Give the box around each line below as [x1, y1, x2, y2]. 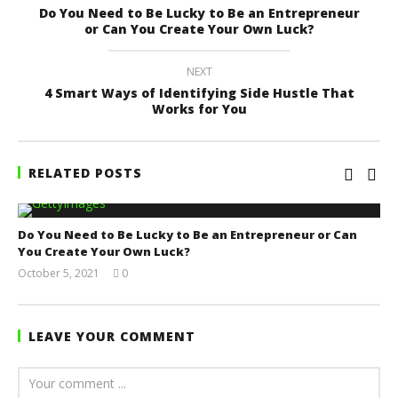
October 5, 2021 [18, 265, 99, 281]
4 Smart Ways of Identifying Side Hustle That [44, 84, 354, 101]
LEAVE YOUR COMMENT [28, 327, 195, 345]
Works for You [151, 99, 247, 117]
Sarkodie [109, 292, 154, 308]
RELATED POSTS [28, 163, 142, 181]
